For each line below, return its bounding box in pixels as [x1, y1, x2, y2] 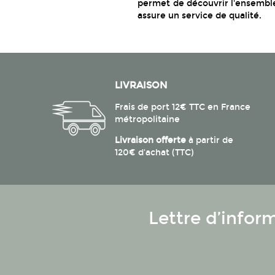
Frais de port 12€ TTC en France [114, 101, 250, 112]
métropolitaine [114, 114, 180, 125]
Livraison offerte [114, 134, 186, 145]
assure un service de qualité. [137, 10, 265, 21]
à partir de [185, 134, 233, 145]
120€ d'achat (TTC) [114, 147, 194, 158]
